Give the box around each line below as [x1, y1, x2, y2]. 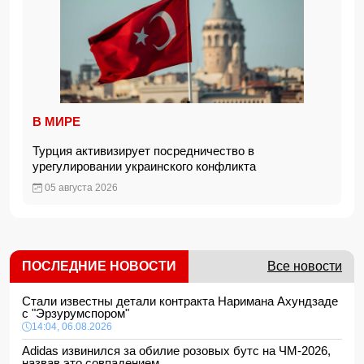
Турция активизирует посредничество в [32, 144, 254, 158]
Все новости [267, 259, 342, 273]
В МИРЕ [32, 115, 80, 128]
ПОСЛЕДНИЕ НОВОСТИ [22, 259, 176, 273]
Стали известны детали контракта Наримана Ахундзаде [22, 294, 338, 308]
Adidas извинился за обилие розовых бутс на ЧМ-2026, [22, 344, 331, 357]
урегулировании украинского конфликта [32, 159, 262, 173]
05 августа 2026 [42, 182, 118, 193]
